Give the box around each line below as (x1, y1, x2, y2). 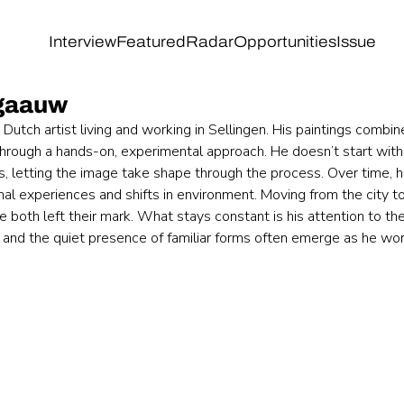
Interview (48, 32, 116, 50)
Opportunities (233, 32, 336, 50)
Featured (115, 32, 186, 50)
